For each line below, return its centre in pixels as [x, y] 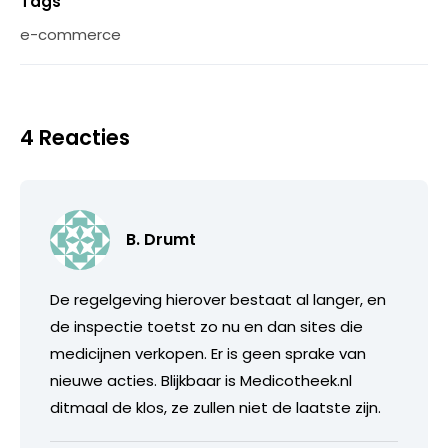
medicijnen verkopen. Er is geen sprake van [208, 353]
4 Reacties [75, 137]
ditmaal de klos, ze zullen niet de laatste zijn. [215, 407]
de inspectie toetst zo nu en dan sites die [206, 326]
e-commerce [70, 34]
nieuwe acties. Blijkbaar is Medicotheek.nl [201, 380]
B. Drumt [161, 239]
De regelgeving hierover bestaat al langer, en [218, 299]
